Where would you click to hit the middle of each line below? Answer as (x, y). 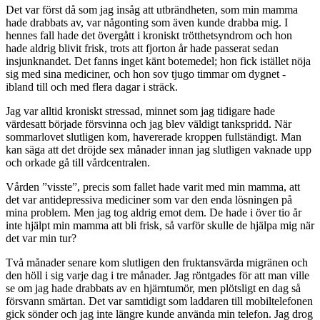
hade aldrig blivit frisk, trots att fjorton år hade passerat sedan (142, 49)
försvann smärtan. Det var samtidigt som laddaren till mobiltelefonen (159, 301)
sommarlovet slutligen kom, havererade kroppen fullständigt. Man (154, 137)
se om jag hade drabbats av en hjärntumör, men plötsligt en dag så (153, 289)
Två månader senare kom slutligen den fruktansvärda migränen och (157, 263)
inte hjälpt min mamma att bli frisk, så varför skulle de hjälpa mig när (160, 226)
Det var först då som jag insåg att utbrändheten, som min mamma (152, 10)
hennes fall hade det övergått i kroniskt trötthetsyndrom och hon (149, 36)
